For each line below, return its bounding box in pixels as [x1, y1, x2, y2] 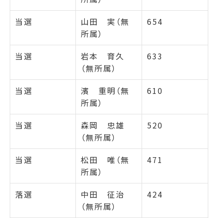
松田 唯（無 [81, 153, 129, 165]
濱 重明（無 [81, 84, 129, 96]
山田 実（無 [81, 15, 129, 27]
